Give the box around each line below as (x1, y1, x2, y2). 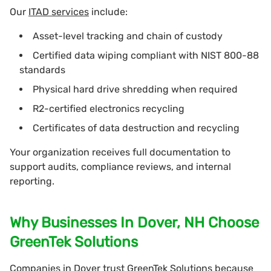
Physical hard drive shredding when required (33, 83, 238, 95)
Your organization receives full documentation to (10, 146, 230, 158)
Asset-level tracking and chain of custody (33, 30, 223, 42)
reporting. (10, 175, 54, 187)
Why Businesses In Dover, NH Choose (10, 214, 259, 231)
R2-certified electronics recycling (33, 102, 184, 114)
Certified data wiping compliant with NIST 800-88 (33, 49, 259, 61)
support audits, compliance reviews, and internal (10, 160, 231, 172)
